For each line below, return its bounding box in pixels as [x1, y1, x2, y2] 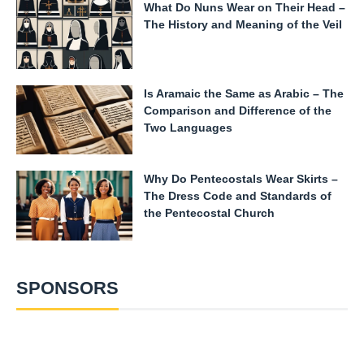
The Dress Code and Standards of [143, 189, 331, 203]
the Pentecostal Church [143, 206, 275, 220]
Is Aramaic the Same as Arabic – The [143, 86, 344, 100]
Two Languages [143, 120, 232, 134]
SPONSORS [16, 277, 119, 298]
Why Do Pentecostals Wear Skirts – [143, 172, 338, 186]
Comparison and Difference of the [143, 103, 331, 117]
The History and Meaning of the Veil [143, 18, 342, 32]
